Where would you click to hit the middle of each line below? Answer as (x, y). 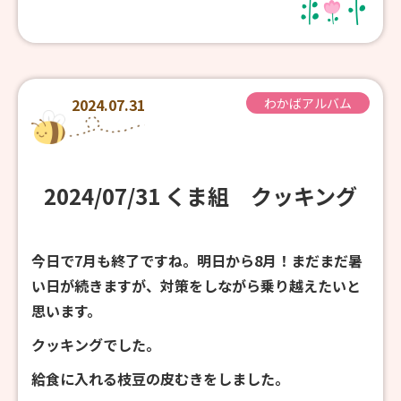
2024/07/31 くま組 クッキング (200, 195)
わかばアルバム (308, 102)
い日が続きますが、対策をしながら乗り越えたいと (196, 285)
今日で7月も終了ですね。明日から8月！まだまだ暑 (197, 260)
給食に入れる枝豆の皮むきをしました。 (160, 378)
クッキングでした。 (96, 344)
